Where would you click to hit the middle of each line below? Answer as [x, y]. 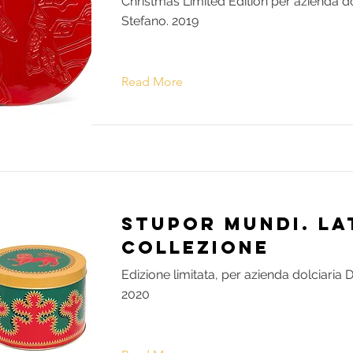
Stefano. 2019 [160, 21]
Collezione [195, 248]
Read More [152, 82]
